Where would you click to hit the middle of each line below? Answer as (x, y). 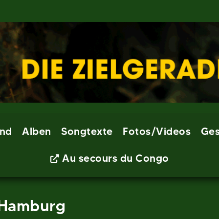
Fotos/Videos (157, 131)
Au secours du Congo (116, 158)
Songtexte (87, 131)
